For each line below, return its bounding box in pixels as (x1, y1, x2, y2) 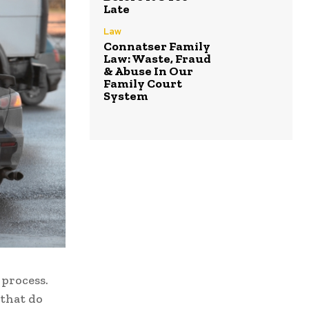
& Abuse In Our (103, 63, 193, 79)
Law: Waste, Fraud (103, 51, 211, 67)
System (103, 88, 148, 104)
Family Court (103, 76, 182, 92)
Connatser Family (103, 39, 210, 54)
